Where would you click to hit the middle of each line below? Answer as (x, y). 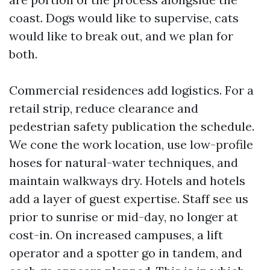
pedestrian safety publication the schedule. (132, 126)
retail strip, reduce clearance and (104, 108)
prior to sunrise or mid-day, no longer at (124, 217)
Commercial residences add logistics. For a (131, 90)
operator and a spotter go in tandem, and (126, 253)
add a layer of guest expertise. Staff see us (129, 199)
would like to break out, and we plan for (121, 36)
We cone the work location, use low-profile (131, 144)
